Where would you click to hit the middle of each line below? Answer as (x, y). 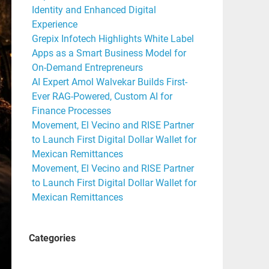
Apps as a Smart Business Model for (109, 53)
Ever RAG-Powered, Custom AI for (102, 96)
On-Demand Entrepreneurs (87, 67)
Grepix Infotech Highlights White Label (113, 38)
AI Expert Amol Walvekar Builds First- (109, 82)
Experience (54, 24)
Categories (52, 238)
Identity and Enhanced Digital (94, 10)
